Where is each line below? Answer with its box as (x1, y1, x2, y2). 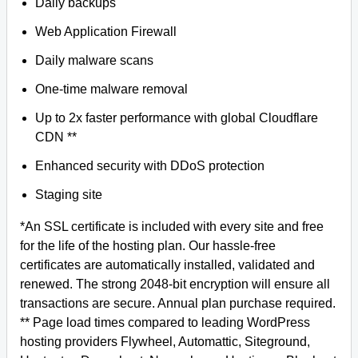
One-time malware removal (35, 82, 189, 96)
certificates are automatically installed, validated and (20, 258, 315, 272)
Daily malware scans (35, 54, 154, 67)
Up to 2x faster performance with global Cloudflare (35, 111, 319, 125)
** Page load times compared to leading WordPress (20, 316, 310, 329)
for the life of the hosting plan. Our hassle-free (20, 239, 276, 253)
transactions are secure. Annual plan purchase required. (20, 296, 336, 310)
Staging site (35, 188, 103, 201)
